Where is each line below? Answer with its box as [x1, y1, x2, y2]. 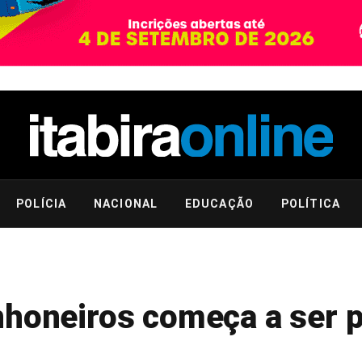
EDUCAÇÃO [185, 197, 254, 210]
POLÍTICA [280, 197, 340, 210]
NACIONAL [94, 197, 158, 210]
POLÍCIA [16, 197, 67, 210]
